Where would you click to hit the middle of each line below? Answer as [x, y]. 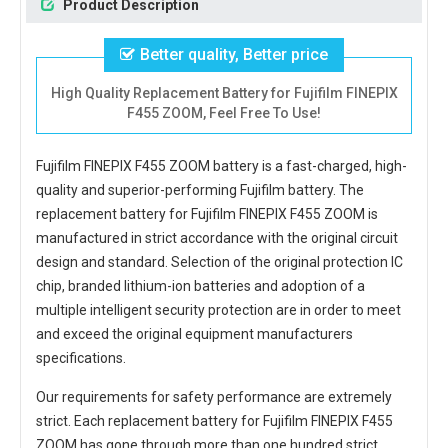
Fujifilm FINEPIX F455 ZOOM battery [147, 166]
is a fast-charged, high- [333, 166]
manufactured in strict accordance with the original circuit [217, 238]
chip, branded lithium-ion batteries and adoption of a [200, 286]
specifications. [81, 358]
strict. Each [72, 421]
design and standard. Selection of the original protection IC [219, 262]
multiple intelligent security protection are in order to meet [218, 310]
